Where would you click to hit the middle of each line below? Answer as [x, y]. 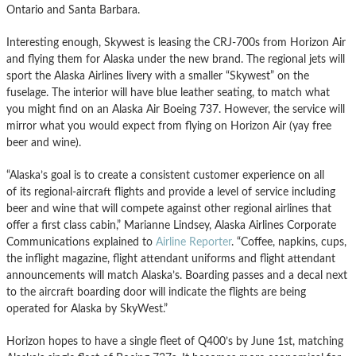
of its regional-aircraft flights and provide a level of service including [171, 192]
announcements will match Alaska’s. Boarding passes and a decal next [177, 276]
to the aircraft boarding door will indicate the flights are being [156, 292]
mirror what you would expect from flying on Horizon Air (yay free [169, 126]
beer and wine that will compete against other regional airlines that [169, 209]
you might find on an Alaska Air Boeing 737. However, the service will [176, 110]
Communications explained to [81, 242]
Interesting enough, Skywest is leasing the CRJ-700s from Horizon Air [176, 43]
